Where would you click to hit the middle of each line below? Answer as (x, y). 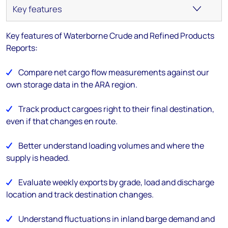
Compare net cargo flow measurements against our (114, 73)
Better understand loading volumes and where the (111, 146)
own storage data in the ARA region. (72, 85)
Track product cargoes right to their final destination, (116, 109)
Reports (21, 48)
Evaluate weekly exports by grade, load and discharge (116, 182)
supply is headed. (38, 158)
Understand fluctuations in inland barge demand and (117, 219)
